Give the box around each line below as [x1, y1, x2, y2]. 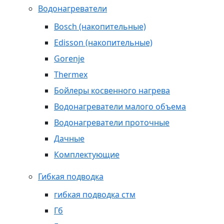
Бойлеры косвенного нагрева [54, 84, 170, 96]
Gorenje [54, 52, 84, 64]
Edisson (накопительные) [54, 36, 152, 48]
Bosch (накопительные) [54, 20, 146, 32]
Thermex [54, 68, 87, 80]
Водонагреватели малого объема [54, 100, 186, 112]
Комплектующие [54, 148, 119, 160]
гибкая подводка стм [54, 188, 135, 200]
